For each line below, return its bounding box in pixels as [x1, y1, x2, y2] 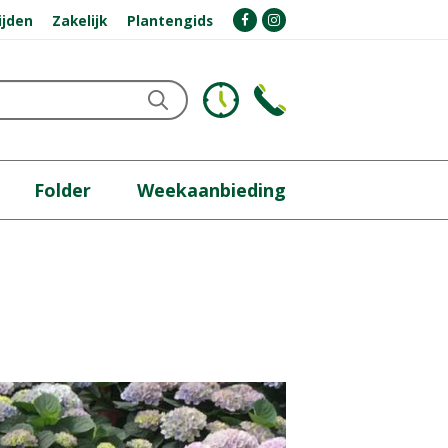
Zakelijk [52, 10, 108, 30]
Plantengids [127, 10, 214, 30]
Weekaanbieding [136, 178, 286, 202]
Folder [33, 178, 91, 202]
